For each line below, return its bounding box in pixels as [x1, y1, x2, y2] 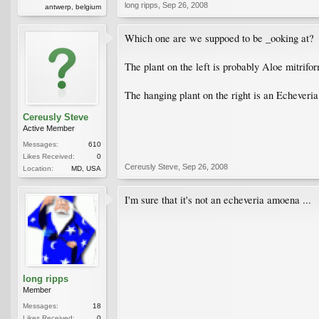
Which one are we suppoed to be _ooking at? [125, 31, 314, 45]
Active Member [23, 123, 75, 132]
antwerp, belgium [45, 2, 101, 11]
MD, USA [71, 164, 101, 172]
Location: [23, 164, 53, 172]
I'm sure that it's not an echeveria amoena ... [125, 192, 311, 206]
